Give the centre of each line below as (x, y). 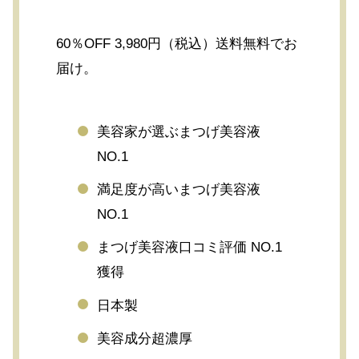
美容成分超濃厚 (145, 338)
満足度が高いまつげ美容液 (179, 190)
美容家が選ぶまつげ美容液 (179, 131)
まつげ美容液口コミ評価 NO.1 (190, 248)
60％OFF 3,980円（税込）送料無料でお (177, 44)
